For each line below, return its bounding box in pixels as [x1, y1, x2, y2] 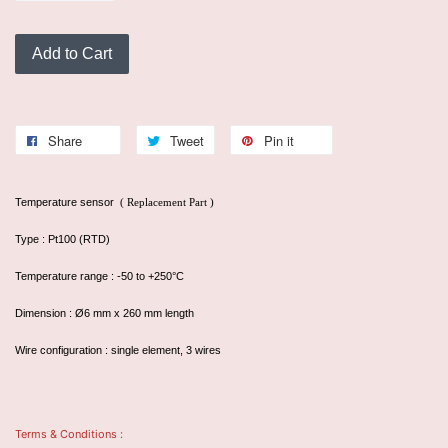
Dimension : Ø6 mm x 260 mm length [15, 307, 194, 320]
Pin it [264, 131, 294, 151]
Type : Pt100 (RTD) [15, 233, 110, 246]
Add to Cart [32, 45, 112, 63]
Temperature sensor [15, 196, 117, 209]
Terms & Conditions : [15, 427, 126, 442]
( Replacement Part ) [117, 196, 214, 209]
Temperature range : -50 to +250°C [15, 270, 184, 283]
